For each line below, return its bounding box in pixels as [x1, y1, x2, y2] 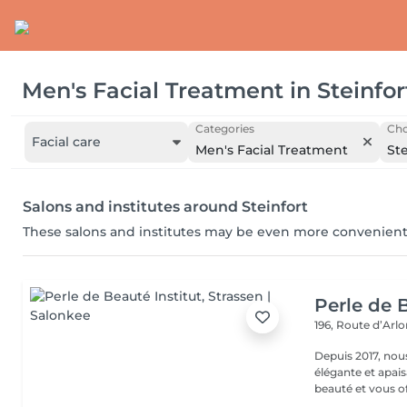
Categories [195, 122, 254, 135]
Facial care [32, 134, 101, 150]
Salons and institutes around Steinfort [23, 198, 308, 215]
